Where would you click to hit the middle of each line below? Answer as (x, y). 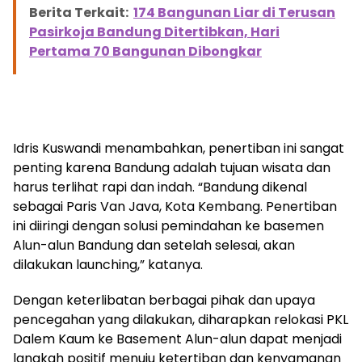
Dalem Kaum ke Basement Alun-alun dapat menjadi (177, 339)
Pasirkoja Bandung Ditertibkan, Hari (154, 32)
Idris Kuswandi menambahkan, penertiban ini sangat (179, 148)
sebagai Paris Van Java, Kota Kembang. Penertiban (175, 206)
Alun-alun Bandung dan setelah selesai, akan (154, 245)
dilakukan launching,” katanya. (108, 264)
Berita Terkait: (79, 12)
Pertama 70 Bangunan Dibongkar (145, 51)
